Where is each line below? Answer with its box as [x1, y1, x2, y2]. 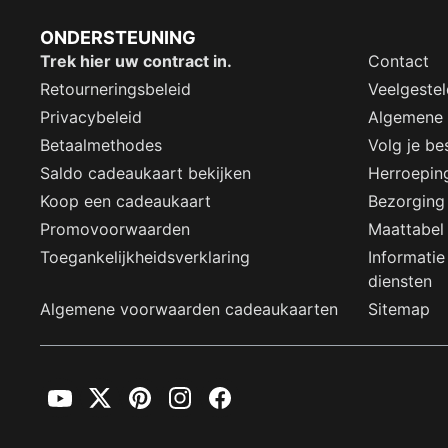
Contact [368, 51, 429, 72]
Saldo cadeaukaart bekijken [40, 163, 251, 184]
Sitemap [368, 299, 430, 320]
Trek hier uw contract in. [40, 51, 232, 72]
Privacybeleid [40, 107, 142, 128]
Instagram [159, 395, 238, 416]
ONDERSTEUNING [40, 27, 196, 49]
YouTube [39, 395, 108, 416]
